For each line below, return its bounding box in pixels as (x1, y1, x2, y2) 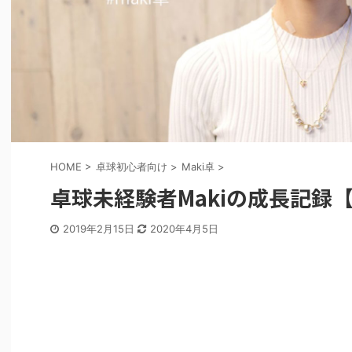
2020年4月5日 (150, 222, 218, 236)
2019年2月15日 (63, 222, 137, 236)
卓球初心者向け (96, 160, 167, 174)
